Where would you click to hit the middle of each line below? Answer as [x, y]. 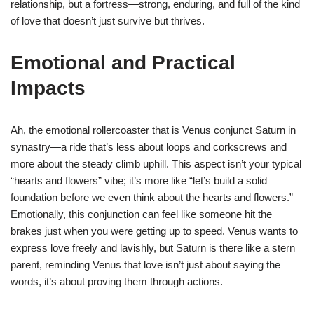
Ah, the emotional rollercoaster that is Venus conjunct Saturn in [153, 130]
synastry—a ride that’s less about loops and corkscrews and [149, 146]
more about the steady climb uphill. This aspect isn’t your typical [156, 163]
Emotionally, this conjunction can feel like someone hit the [141, 214]
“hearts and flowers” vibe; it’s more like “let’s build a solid [139, 180]
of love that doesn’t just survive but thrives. [108, 20]
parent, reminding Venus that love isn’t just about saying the [145, 264]
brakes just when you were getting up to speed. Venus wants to [154, 231]
